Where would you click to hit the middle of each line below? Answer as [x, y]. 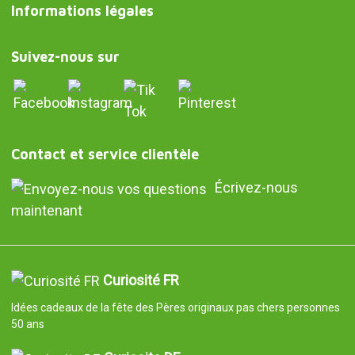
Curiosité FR [141, 280]
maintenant [46, 210]
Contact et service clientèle [105, 154]
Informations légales [82, 10]
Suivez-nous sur [65, 56]
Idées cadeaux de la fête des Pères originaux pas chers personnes [175, 308]
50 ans [27, 324]
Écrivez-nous [256, 187]
